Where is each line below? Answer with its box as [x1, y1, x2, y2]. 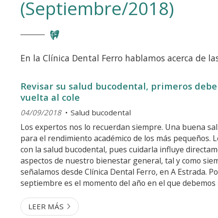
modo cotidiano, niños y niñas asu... [20, 200, 146, 211]
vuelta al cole [20, 91, 80, 104]
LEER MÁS [28, 201, 64, 212]
